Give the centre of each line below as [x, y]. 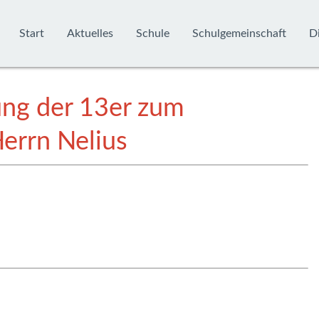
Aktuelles [90, 33]
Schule [153, 33]
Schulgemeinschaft [239, 33]
